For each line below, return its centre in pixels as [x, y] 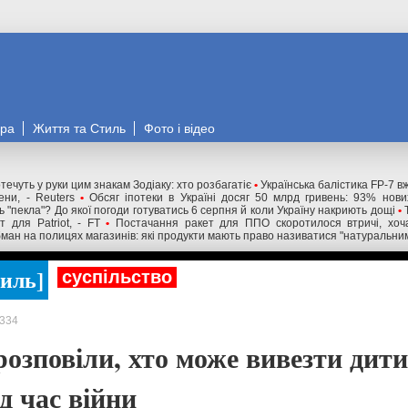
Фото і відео [179, 128]
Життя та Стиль [79, 128]
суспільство [117, 277]
